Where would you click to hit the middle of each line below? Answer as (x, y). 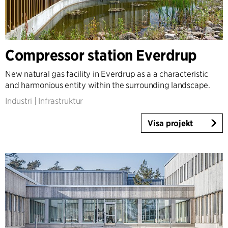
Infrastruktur (61, 101)
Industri (19, 101)
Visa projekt (170, 124)
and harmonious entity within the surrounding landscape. (108, 85)
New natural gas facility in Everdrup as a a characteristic (107, 74)
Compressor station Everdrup (101, 55)
